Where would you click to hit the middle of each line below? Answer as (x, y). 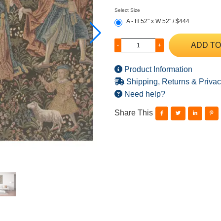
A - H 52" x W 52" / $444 (158, 21)
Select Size (127, 10)
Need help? (144, 94)
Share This (133, 113)
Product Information (157, 69)
